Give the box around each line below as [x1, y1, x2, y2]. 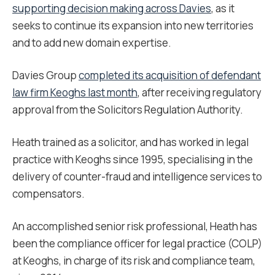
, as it [211, 1, 234, 15]
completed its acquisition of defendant [79, 68, 261, 82]
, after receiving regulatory [137, 85, 261, 99]
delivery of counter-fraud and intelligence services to [12, 169, 262, 184]
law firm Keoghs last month [12, 85, 137, 99]
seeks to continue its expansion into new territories [12, 18, 254, 33]
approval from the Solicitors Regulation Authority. [12, 103, 243, 117]
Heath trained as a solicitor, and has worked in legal [12, 135, 249, 149]
